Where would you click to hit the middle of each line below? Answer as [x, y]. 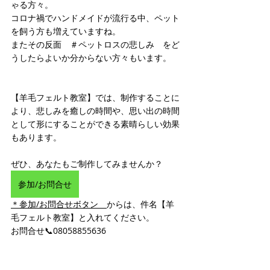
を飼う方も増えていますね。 [66, 31]
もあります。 [36, 137]
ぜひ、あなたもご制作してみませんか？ [87, 164]
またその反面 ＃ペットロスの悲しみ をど [95, 44]
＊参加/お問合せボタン [59, 204]
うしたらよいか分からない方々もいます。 [91, 58]
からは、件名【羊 [140, 204]
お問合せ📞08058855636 [63, 231]
